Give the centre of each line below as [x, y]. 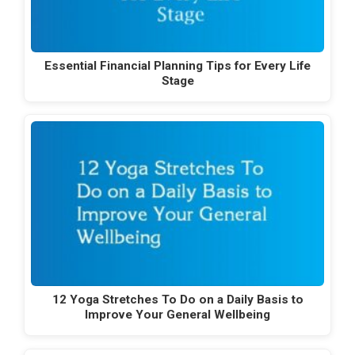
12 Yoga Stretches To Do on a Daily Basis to [177, 300]
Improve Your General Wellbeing [177, 315]
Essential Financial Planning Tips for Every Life [177, 65]
